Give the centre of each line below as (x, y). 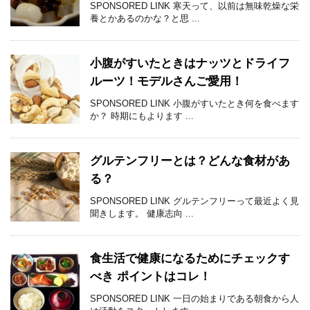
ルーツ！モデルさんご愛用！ (166, 82)
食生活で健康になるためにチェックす (190, 259)
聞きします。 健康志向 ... (142, 214)
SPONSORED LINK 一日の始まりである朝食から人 (194, 299)
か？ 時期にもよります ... (142, 116)
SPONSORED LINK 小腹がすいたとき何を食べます (194, 104)
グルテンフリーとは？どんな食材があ (190, 161)
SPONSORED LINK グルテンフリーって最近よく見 (194, 201)
